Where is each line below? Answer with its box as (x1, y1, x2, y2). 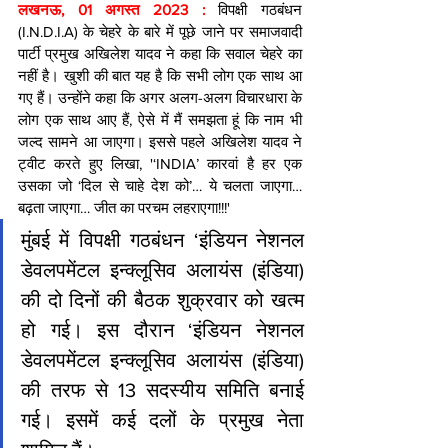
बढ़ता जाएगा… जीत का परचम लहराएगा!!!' (18, 199, 230, 217)
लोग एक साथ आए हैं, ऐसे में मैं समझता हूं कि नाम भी (18, 111, 302, 129)
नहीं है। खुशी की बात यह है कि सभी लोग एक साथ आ (18, 67, 302, 85)
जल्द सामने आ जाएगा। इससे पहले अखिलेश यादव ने (18, 133, 302, 151)
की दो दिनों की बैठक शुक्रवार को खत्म (21, 289, 304, 312)
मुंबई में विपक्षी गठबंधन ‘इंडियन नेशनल (21, 229, 304, 252)
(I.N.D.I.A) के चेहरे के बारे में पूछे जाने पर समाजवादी (18, 23, 302, 41)
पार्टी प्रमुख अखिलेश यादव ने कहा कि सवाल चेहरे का (18, 45, 302, 63)
